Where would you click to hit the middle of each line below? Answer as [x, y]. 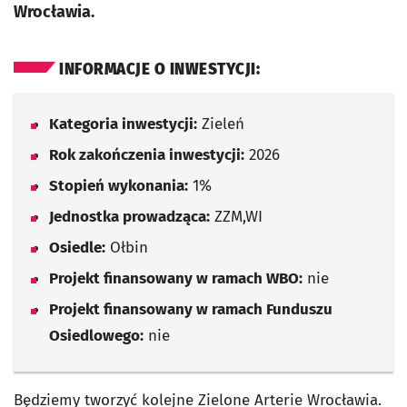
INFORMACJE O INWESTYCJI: [159, 69]
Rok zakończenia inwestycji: [147, 155]
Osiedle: [77, 248]
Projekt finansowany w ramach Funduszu [191, 309]
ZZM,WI [236, 217]
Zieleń [221, 124]
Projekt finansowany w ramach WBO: [176, 278]
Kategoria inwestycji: [123, 124]
